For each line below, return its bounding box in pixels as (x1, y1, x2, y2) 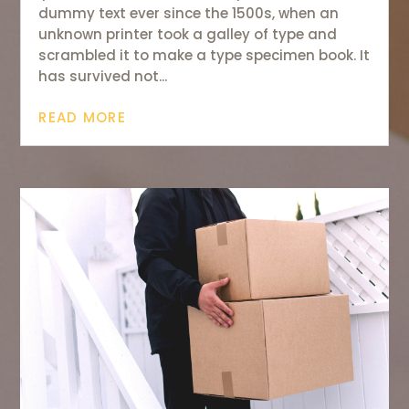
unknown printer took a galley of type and (38, 24, 338, 44)
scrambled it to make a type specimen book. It (38, 45, 371, 65)
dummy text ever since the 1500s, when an (38, 3, 340, 23)
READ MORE (38, 107, 126, 127)
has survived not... (38, 66, 168, 86)
